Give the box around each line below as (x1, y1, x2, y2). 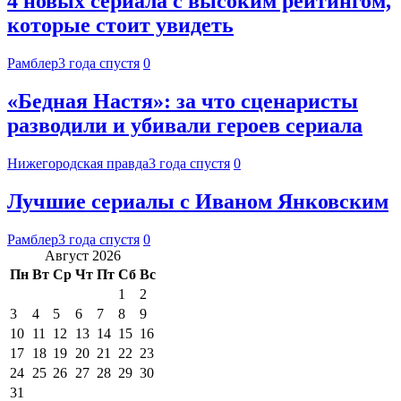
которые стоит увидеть (7, 13, 234, 38)
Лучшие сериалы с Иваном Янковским (7, 189, 388, 213)
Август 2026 (45, 247, 121, 263)
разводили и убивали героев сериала (7, 114, 363, 138)
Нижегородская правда (7, 155, 149, 171)
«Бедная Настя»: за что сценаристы (7, 90, 358, 114)
